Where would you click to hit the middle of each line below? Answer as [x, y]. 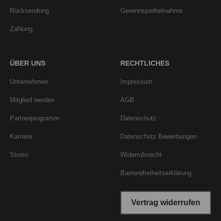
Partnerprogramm [35, 118]
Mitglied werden [32, 100]
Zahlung [21, 29]
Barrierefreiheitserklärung [156, 173]
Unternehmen [29, 82]
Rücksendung [29, 11]
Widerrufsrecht [141, 155]
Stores [19, 155]
